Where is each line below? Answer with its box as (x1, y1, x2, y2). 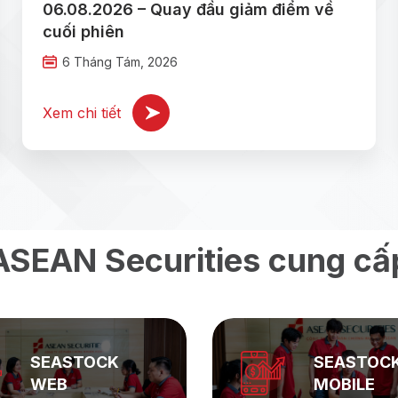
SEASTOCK (29, 352, 119, 371)
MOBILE (313, 374, 375, 394)
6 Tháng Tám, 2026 (62, 53, 178, 69)
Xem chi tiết (43, 103, 121, 122)
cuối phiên (43, 21, 124, 41)
